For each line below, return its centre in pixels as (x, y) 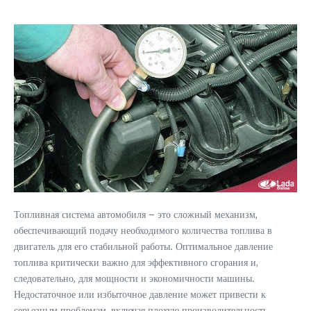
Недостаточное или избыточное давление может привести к (140, 294)
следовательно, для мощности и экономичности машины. (134, 278)
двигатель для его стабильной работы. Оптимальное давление (143, 246)
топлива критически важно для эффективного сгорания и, (136, 262)
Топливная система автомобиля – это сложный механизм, (136, 215)
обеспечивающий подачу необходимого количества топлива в (143, 230)
